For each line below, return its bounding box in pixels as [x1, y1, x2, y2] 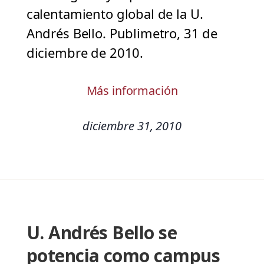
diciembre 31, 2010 [82, 118, 181, 134]
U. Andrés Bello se [26, 220, 177, 245]
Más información [86, 82, 178, 99]
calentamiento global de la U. [26, 5, 203, 23]
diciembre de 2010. [26, 44, 150, 62]
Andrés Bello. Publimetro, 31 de [26, 24, 218, 42]
